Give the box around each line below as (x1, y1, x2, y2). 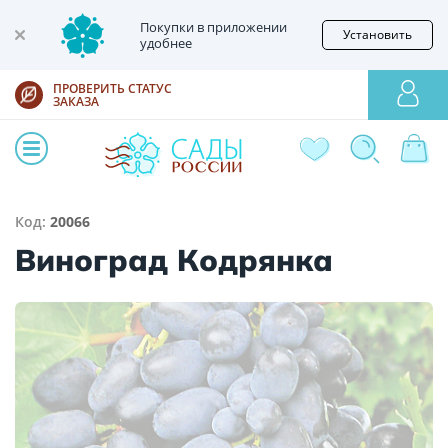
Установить (343, 26, 412, 43)
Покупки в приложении (140, 18, 287, 36)
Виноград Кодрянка (15, 241, 333, 280)
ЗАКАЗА (53, 93, 99, 110)
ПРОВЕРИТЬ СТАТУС (53, 80, 172, 97)
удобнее (140, 34, 192, 52)
